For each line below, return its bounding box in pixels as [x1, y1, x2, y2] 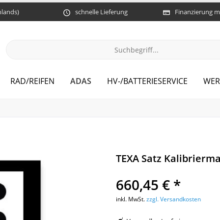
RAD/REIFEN [10, 76, 55, 87]
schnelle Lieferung [75, 7, 128, 16]
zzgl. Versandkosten [146, 195, 201, 204]
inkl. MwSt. [116, 195, 146, 204]
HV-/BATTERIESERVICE [107, 76, 188, 87]
